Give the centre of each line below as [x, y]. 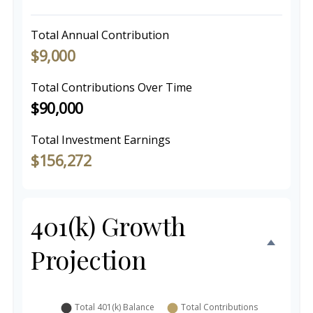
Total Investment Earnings [101, 140]
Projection [89, 259]
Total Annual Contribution [100, 35]
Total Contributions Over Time [111, 87]
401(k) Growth [108, 226]
